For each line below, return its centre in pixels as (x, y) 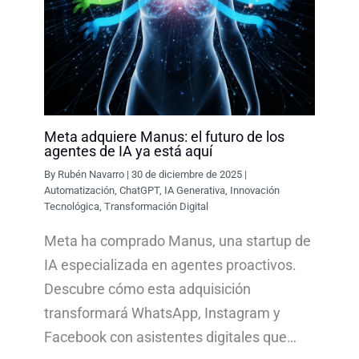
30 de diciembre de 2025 (188, 175)
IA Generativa (195, 191)
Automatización (80, 191)
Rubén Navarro (93, 175)
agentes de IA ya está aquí (129, 151)
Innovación (255, 191)
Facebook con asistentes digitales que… (171, 337)
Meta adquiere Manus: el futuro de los (165, 137)
